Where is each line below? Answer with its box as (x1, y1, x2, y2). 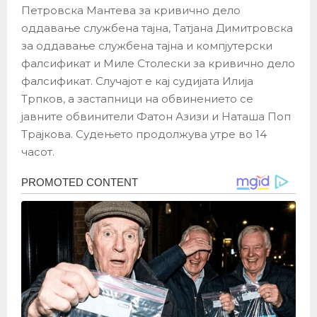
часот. (21, 145, 54, 159)
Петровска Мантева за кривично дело (21, 4, 241, 18)
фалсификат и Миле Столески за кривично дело (21, 57, 295, 71)
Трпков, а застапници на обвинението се (21, 92, 253, 106)
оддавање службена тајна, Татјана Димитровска (21, 21, 293, 35)
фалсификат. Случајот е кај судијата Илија (21, 74, 253, 88)
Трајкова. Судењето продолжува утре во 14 (21, 127, 267, 142)
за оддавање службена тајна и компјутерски (21, 39, 272, 53)
